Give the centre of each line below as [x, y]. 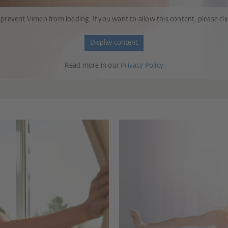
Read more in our [93, 66]
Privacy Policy [142, 66]
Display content [114, 43]
